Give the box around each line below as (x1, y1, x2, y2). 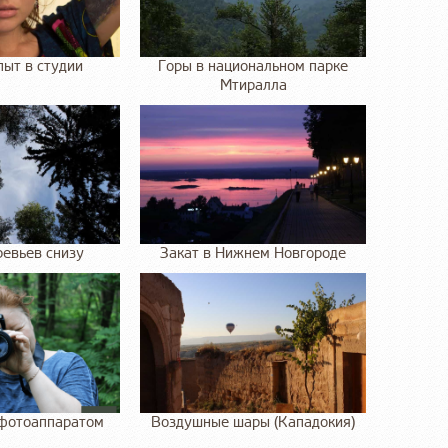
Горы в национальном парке (158, 57, 348, 77)
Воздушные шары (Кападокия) (151, 412, 355, 432)
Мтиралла (219, 76, 287, 96)
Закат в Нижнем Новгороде (160, 244, 346, 264)
